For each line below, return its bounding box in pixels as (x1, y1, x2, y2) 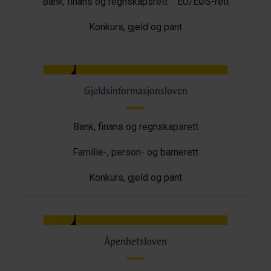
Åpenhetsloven (104, 234, 167, 247)
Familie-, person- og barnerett (73, 146, 198, 158)
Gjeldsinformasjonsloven (83, 83, 188, 97)
